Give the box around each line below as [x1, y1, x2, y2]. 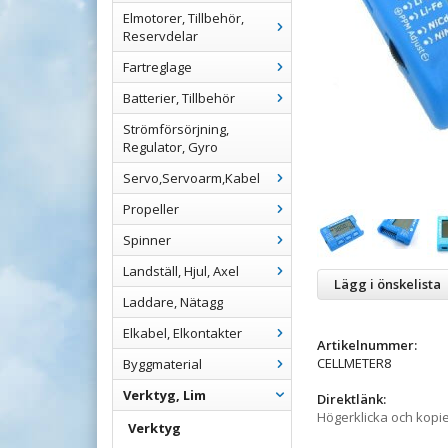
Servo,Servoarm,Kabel [123, 169, 260, 187]
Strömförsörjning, [123, 120, 229, 138]
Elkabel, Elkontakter [123, 324, 242, 342]
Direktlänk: [317, 390, 386, 408]
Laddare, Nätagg [123, 293, 223, 311]
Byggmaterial [123, 355, 202, 373]
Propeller [123, 200, 179, 218]
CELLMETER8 [317, 354, 391, 372]
